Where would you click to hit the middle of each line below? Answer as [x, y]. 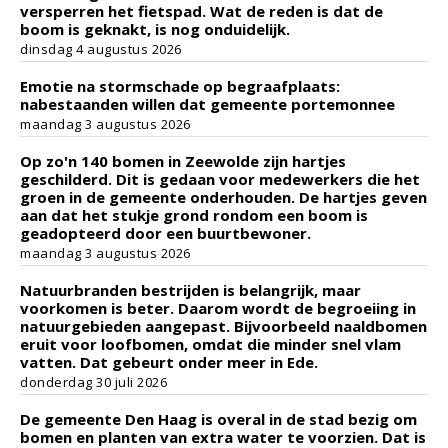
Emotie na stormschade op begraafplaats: [180, 86]
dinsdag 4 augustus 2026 [101, 49]
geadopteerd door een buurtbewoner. [165, 233]
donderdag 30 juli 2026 [93, 382]
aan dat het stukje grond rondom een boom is [194, 215]
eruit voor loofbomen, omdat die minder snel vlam [210, 344]
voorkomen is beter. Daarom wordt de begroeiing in [218, 308]
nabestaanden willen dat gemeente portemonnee [207, 104]
